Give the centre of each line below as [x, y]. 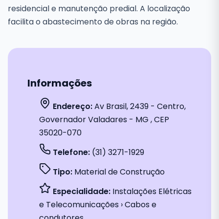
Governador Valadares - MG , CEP [104, 120]
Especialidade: [81, 191]
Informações [60, 83]
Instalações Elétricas [151, 191]
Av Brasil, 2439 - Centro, [139, 106]
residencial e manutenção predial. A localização [99, 9]
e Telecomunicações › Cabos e [98, 205]
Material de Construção [119, 172]
